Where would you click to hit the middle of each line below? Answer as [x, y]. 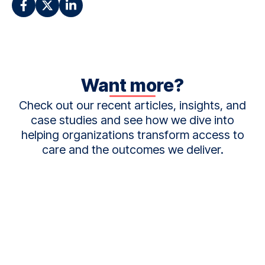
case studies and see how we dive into [132, 120]
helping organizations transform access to [132, 135]
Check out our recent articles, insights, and [132, 105]
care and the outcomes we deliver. [132, 149]
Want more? [132, 85]
